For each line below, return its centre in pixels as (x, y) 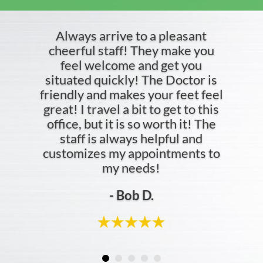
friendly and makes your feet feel (131, 94)
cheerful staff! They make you (131, 50)
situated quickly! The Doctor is (131, 80)
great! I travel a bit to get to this (131, 109)
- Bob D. (131, 195)
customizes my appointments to (131, 153)
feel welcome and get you (131, 65)
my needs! (131, 168)
